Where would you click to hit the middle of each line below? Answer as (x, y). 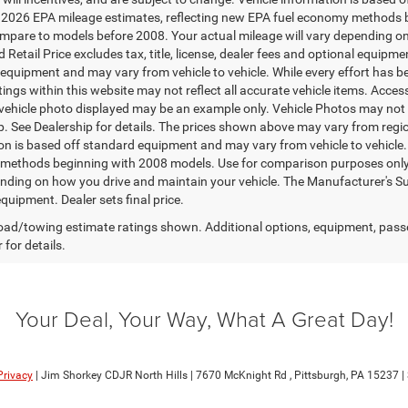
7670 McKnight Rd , (242, 375)
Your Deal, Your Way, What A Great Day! (204, 318)
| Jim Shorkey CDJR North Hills (110, 375)
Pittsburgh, (320, 375)
